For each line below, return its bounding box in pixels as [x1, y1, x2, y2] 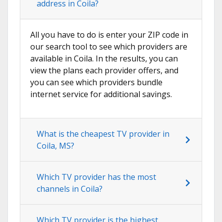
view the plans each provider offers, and [30, 65, 178, 76]
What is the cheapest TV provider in [37, 128, 169, 140]
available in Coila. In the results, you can [30, 53, 178, 64]
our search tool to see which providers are [30, 41, 187, 53]
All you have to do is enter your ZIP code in [30, 29, 188, 41]
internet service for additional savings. [30, 89, 172, 100]
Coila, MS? [37, 140, 74, 152]
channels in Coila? [37, 183, 103, 195]
